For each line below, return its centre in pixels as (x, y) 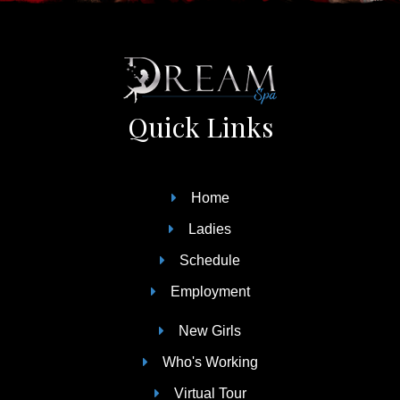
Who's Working (210, 362)
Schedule (210, 260)
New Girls (210, 330)
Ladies (210, 229)
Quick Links (200, 126)
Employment (210, 291)
